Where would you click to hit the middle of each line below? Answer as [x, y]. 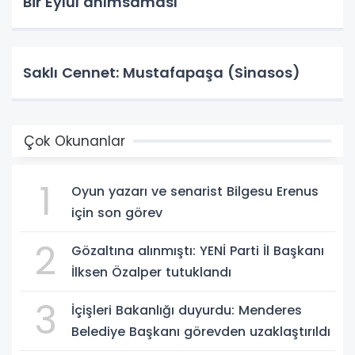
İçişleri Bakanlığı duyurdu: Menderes [187, 310]
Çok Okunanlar [74, 141]
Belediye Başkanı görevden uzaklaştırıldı [201, 332]
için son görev [117, 213]
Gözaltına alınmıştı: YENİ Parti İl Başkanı [198, 251]
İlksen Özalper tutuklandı [151, 272]
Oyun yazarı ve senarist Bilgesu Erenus [195, 191]
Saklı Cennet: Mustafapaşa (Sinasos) [162, 73]
